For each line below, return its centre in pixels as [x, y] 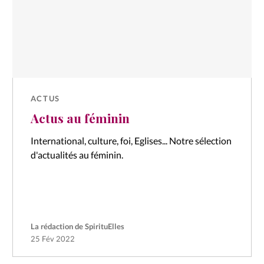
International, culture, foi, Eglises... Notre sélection [131, 140]
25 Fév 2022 [52, 239]
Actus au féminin [80, 118]
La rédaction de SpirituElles [77, 227]
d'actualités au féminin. [77, 154]
